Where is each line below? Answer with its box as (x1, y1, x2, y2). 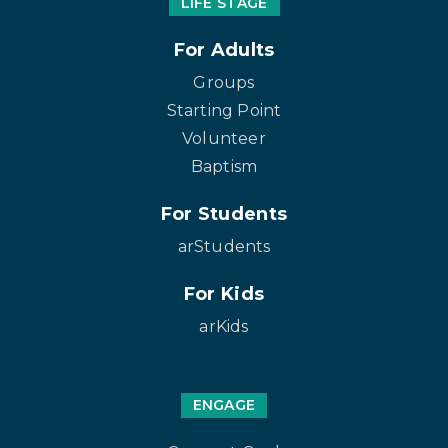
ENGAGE (192, 396, 256, 415)
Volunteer (182, 129, 266, 149)
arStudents (177, 237, 271, 257)
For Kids (183, 283, 265, 306)
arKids (199, 317, 249, 337)
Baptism (190, 157, 258, 177)
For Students (160, 203, 288, 226)
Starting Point (166, 101, 282, 121)
